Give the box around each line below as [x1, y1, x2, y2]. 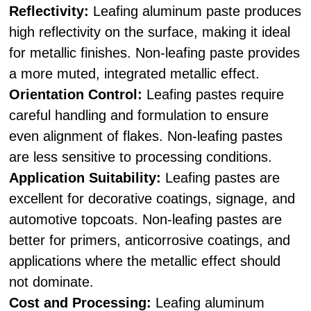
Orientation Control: [9, 87, 143, 102]
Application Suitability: [9, 170, 162, 185]
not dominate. [9, 274, 94, 289]
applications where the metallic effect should [9, 253, 281, 269]
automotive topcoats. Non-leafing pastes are [9, 212, 283, 227]
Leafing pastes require [142, 87, 285, 102]
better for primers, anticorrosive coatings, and [9, 233, 291, 248]
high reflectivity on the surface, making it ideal [9, 24, 291, 40]
